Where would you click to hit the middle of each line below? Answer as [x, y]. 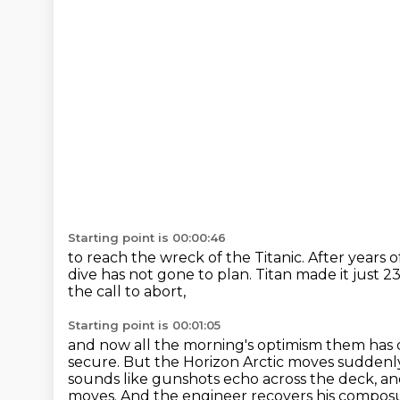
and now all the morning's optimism [197, 345]
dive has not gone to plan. [162, 275]
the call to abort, [127, 292]
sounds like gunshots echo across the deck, [224, 379]
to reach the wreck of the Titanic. [188, 258]
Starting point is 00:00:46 [147, 237]
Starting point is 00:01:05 [144, 325]
